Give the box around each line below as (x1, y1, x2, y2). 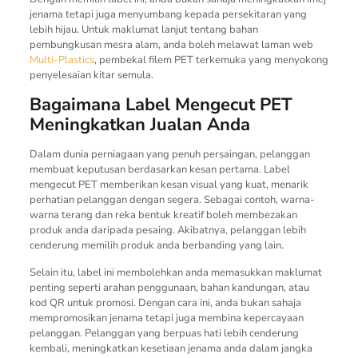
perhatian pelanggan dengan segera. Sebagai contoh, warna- (29, 192, 315, 207)
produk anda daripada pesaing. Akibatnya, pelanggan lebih (29, 222, 306, 237)
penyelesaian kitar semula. (29, 67, 153, 82)
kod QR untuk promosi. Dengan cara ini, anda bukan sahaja (29, 295, 301, 310)
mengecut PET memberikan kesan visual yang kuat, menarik (29, 177, 308, 192)
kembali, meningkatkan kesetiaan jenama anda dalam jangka (29, 340, 312, 356)
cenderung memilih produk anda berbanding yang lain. (29, 237, 284, 253)
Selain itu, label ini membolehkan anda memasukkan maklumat (29, 265, 322, 280)
